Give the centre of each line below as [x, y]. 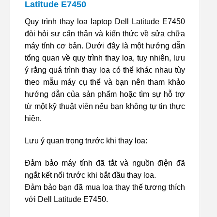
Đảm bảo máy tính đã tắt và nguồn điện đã [105, 163]
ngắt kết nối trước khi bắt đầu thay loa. [90, 175]
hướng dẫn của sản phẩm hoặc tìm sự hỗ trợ [105, 94]
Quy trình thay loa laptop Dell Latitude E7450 [105, 22]
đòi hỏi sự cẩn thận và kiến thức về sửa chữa [105, 34]
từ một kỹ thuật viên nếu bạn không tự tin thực [105, 107]
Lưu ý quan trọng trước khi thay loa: [86, 141]
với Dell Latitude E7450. [66, 199]
